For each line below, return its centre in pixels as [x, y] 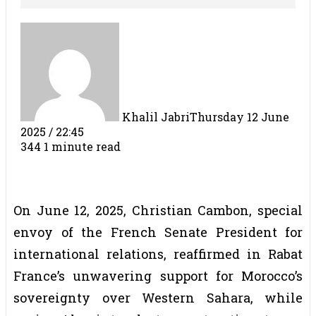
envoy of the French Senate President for [158, 232]
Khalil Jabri [156, 116]
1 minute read [82, 146]
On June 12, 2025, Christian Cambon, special [158, 210]
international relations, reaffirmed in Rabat [158, 254]
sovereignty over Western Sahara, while [158, 297]
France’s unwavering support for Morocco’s [158, 275]
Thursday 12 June [239, 116]
